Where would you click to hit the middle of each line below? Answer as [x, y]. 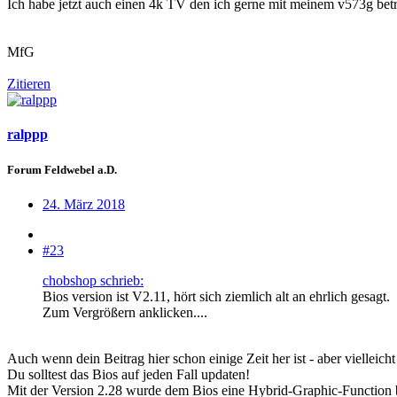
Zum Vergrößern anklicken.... [125, 312]
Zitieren [29, 84]
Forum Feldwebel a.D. [62, 169]
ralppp [27, 135]
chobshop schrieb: [93, 280]
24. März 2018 [84, 204]
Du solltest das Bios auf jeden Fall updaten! [128, 374]
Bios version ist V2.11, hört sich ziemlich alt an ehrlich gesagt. [216, 296]
